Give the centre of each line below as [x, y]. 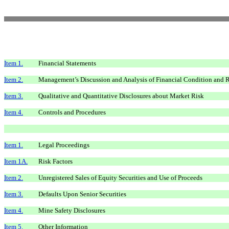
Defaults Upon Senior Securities [82, 194]
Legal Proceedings [64, 145]
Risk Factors [55, 161]
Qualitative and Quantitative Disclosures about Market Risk [121, 96]
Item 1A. [16, 161]
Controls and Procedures [72, 112]
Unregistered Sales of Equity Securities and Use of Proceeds [120, 177]
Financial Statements [67, 63]
